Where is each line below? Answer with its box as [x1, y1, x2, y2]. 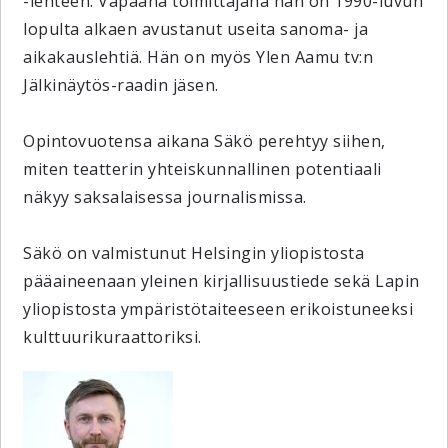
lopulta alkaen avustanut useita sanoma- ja [23, 18, 369, 40]
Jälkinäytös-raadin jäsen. [23, 74, 224, 96]
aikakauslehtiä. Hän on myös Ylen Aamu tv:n [23, 46, 374, 68]
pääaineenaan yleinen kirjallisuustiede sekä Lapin [23, 270, 420, 292]
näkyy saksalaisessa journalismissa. [23, 186, 312, 208]
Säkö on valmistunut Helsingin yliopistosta [23, 242, 365, 264]
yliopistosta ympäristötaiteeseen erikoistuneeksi [23, 298, 414, 320]
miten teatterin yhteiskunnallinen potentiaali [23, 158, 382, 180]
